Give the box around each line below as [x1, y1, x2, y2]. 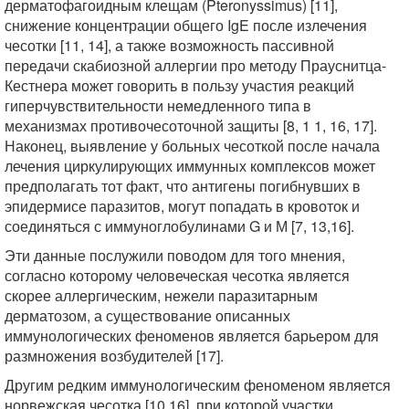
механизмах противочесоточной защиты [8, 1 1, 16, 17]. [5, 115, 377, 136]
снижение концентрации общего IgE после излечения [5, 15, 367, 36]
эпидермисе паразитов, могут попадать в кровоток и [5, 195, 360, 216]
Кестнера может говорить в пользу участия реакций [5, 75, 354, 96]
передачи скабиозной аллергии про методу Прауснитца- [5, 55, 386, 76]
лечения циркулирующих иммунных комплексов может [5, 155, 375, 176]
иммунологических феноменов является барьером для [5, 325, 379, 346]
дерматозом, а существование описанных [5, 305, 290, 326]
